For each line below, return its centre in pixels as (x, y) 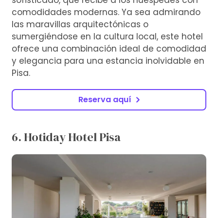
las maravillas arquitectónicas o (80, 24)
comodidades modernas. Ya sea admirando (106, 12)
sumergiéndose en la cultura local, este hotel (107, 36)
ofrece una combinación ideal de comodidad (109, 48)
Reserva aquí (105, 99)
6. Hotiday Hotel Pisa (66, 137)
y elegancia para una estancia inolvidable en (108, 61)
